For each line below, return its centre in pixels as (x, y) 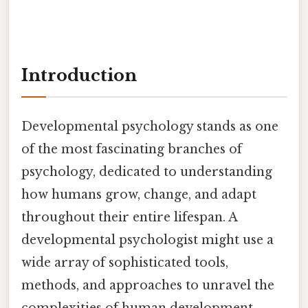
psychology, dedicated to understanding (147, 172)
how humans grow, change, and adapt (139, 194)
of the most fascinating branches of (132, 149)
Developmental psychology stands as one (150, 126)
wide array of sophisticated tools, (125, 262)
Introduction (79, 75)
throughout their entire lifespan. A (129, 217)
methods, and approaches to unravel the (148, 285)
